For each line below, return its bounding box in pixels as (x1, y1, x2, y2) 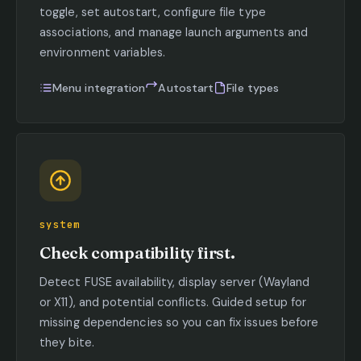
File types (226, 80, 280, 95)
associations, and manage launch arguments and (39, 23, 309, 40)
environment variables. (39, 44, 165, 60)
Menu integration (52, 80, 146, 95)
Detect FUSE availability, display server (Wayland (39, 273, 310, 290)
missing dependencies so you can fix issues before (39, 313, 319, 330)
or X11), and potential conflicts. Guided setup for (39, 293, 307, 310)
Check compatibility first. (39, 242, 235, 263)
